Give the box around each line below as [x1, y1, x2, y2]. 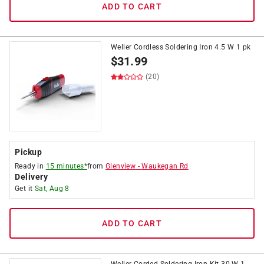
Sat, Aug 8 [34, 184, 70, 193]
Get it [15, 184, 35, 193]
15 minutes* [45, 162, 88, 170]
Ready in [15, 162, 46, 170]
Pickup [15, 147, 42, 157]
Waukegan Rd [141, 162, 189, 170]
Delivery [15, 172, 48, 181]
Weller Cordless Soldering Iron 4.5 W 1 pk [111, 43, 251, 51]
